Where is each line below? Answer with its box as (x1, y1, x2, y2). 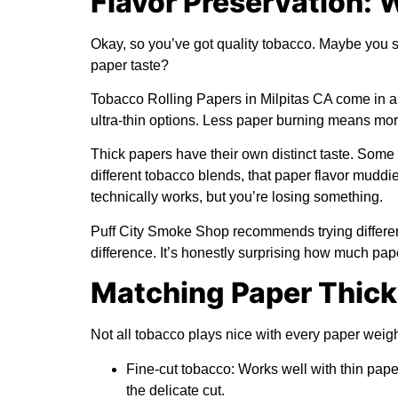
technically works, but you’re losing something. (91, 189, 383, 205)
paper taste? (91, 57, 169, 73)
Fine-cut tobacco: (126, 361, 235, 377)
